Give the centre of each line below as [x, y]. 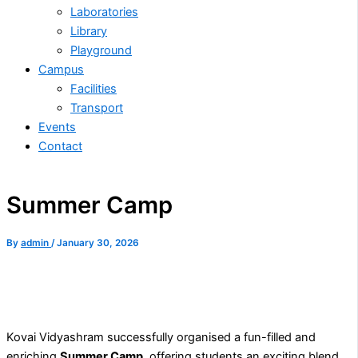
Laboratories [104, 12]
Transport [97, 107]
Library [89, 31]
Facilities [93, 88]
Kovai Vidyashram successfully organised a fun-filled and [161, 338]
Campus [61, 69]
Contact [60, 146]
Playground [101, 50]
